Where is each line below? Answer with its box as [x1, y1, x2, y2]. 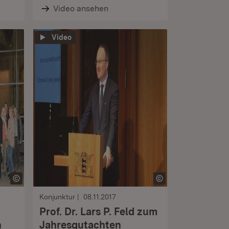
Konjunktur [39, 193, 75, 201]
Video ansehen [53, 4, 108, 13]
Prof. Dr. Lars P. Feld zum [39, 205, 157, 218]
